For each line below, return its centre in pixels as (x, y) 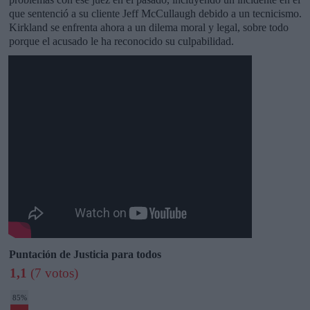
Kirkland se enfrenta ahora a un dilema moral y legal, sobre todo (148, 28)
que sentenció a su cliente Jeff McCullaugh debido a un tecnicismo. (155, 14)
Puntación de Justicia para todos (85, 255)
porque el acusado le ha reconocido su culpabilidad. (121, 42)
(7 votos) (52, 273)
